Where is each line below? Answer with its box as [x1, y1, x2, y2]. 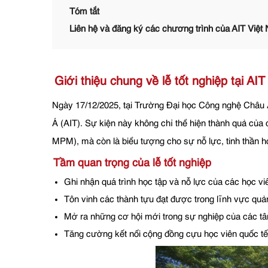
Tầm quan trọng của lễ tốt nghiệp [53, 158, 211, 169]
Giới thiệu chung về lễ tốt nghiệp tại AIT [54, 76, 265, 88]
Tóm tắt [69, 7, 99, 16]
